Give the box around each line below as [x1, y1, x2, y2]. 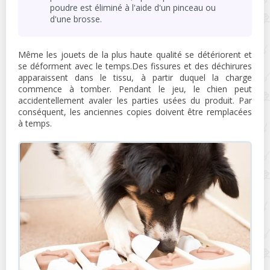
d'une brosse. [50, 13, 102, 25]
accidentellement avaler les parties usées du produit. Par [18, 94, 252, 106]
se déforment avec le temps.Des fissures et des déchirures [18, 60, 252, 72]
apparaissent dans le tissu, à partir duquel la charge [18, 71, 252, 83]
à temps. [18, 117, 52, 129]
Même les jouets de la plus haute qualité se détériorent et [18, 48, 252, 60]
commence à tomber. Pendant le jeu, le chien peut [18, 83, 252, 95]
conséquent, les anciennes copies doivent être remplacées [18, 105, 252, 118]
